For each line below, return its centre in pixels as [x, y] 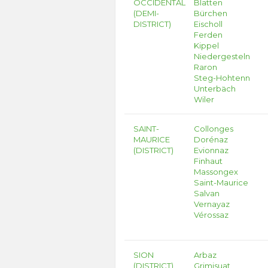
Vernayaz [212, 204]
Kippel [207, 45]
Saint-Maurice [221, 182]
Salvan [207, 193]
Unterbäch [215, 89]
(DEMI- [146, 13]
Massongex [216, 172]
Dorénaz [211, 139]
